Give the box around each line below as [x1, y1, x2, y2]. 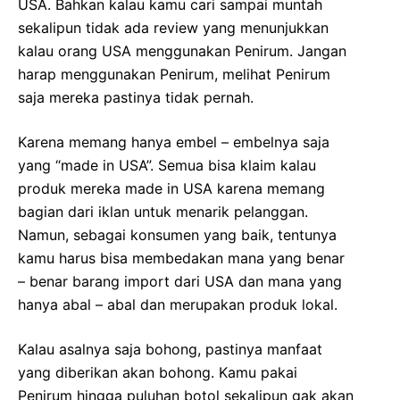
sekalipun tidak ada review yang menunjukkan [18, 19, 329, 37]
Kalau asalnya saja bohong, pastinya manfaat [18, 340, 322, 358]
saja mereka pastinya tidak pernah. [18, 88, 254, 106]
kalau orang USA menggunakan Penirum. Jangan [18, 42, 346, 60]
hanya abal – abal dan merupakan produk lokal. [18, 296, 337, 313]
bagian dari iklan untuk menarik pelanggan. [18, 203, 308, 221]
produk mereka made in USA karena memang [18, 179, 325, 197]
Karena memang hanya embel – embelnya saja [18, 133, 329, 151]
